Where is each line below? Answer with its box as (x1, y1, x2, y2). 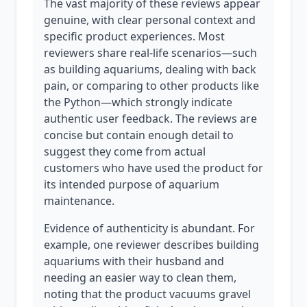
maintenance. (44, 193, 114, 208)
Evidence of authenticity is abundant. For (44, 221, 255, 236)
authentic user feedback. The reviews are (44, 111, 257, 126)
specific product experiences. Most (44, 29, 225, 44)
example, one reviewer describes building (44, 237, 259, 252)
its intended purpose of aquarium (44, 177, 219, 192)
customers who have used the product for (44, 160, 263, 175)
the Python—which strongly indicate (44, 95, 232, 110)
